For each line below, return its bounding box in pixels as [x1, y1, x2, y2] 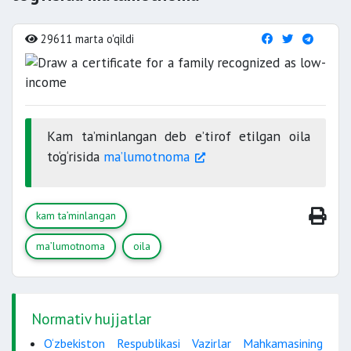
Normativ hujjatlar [31, 309, 151, 328]
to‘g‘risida [47, 147, 103, 165]
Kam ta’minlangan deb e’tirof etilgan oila [47, 127, 310, 145]
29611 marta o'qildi [38, 31, 134, 46]
